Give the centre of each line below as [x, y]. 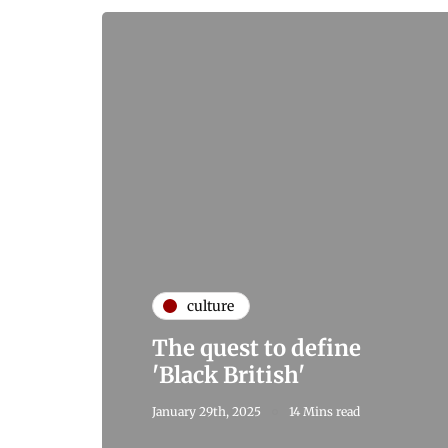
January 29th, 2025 [206, 412]
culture [210, 305]
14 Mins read [324, 412]
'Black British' [228, 375]
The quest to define [256, 348]
